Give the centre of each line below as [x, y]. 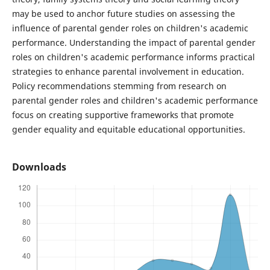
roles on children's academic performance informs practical [133, 57]
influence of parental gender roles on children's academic [130, 28]
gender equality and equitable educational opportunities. [128, 130]
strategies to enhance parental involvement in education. [128, 72]
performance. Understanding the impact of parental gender [133, 43]
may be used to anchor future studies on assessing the [123, 14]
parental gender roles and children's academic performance [135, 101]
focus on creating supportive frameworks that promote [123, 115]
